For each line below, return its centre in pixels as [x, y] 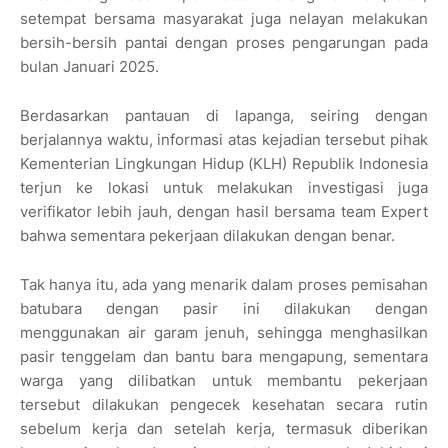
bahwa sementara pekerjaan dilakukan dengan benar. [207, 236]
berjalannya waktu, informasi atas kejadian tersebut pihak [224, 140]
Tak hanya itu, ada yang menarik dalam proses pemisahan [224, 285]
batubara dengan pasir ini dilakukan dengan [224, 309]
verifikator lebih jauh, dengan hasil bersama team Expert [224, 212]
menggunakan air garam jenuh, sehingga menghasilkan [224, 333]
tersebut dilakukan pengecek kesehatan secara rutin [224, 405]
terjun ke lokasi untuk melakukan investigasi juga [224, 188]
